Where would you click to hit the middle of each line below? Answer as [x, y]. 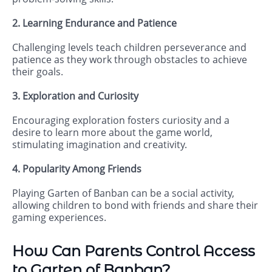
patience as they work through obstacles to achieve [130, 60]
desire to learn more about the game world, [112, 133]
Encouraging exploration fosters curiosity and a [121, 121]
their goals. [38, 72]
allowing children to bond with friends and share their [135, 206]
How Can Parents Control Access [134, 251]
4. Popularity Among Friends [77, 169]
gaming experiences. [59, 218]
